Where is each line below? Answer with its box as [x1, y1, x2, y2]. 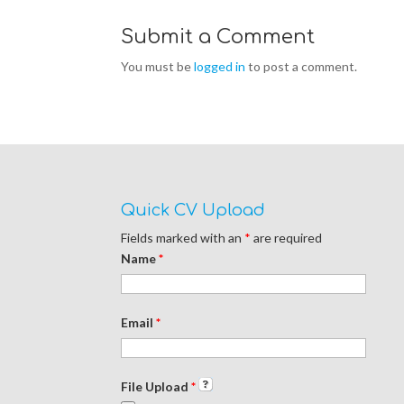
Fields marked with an [121, 230, 245, 246]
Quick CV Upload [121, 201, 266, 220]
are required [251, 230, 323, 246]
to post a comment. [245, 58, 358, 74]
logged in [194, 58, 246, 74]
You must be [121, 58, 195, 74]
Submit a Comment [121, 25, 316, 48]
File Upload [121, 379, 192, 395]
